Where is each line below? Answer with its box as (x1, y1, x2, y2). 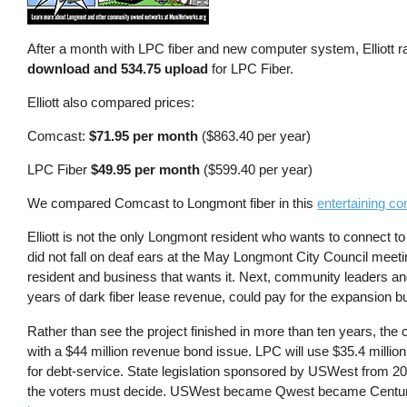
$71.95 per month (89, 127, 199, 144)
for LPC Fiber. (208, 60, 294, 76)
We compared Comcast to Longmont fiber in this (27, 195, 318, 212)
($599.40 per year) (200, 162, 313, 178)
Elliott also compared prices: (27, 94, 195, 110)
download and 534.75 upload (27, 60, 209, 76)
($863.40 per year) (198, 127, 312, 144)
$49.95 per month (91, 162, 201, 178)
